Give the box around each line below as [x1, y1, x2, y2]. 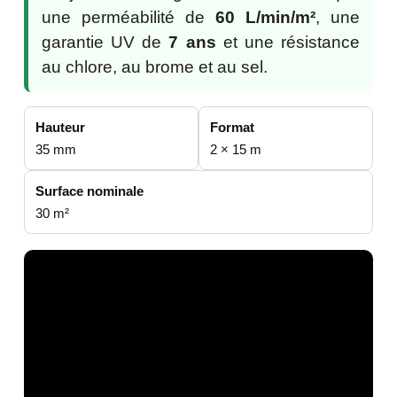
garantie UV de [42, 33, 169, 52]
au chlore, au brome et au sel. [42, 58, 268, 77]
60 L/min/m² [215, 8, 315, 27]
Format [210, 120, 254, 136]
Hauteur [35, 120, 85, 136]
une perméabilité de [42, 8, 215, 27]
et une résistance [215, 33, 361, 52]
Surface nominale [35, 183, 144, 199]
